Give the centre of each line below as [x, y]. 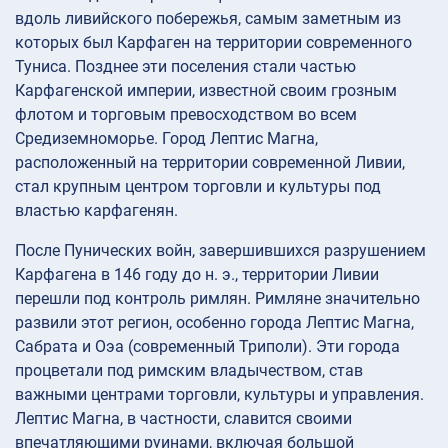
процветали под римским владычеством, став [189, 371]
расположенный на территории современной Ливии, [210, 163]
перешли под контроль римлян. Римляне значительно [217, 299]
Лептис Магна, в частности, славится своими [183, 419]
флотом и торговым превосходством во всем [186, 115]
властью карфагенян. [96, 211]
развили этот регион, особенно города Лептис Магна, [214, 323]
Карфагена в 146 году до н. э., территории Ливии [197, 275]
